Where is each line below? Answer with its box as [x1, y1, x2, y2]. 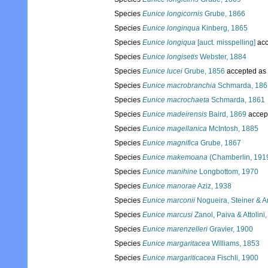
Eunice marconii [142, 196, 195, 205]
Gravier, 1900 [208, 225, 253, 234]
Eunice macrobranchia [142, 81, 216, 90]
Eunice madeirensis [142, 110, 207, 119]
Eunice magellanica [142, 124, 207, 133]
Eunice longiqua [142, 38, 196, 47]
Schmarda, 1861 [209, 96, 265, 105]
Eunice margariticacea [142, 254, 215, 263]
